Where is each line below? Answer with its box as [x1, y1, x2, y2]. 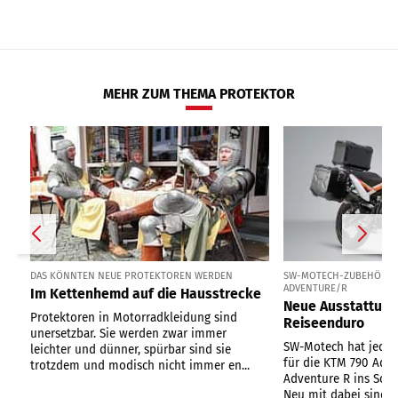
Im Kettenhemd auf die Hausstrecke [30, 285, 261, 303]
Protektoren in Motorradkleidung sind [30, 310, 237, 326]
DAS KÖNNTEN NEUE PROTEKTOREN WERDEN [30, 268, 233, 282]
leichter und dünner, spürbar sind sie [30, 342, 231, 358]
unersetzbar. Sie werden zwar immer [30, 326, 227, 342]
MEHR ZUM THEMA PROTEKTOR [103, 85, 295, 103]
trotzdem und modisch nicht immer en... [30, 358, 250, 374]
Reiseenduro [283, 314, 365, 332]
